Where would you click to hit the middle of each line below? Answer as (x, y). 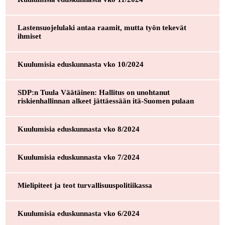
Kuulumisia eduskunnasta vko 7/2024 (78, 157)
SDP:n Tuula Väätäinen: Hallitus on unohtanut (93, 92)
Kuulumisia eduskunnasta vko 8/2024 (78, 129)
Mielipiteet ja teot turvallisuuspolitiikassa (85, 185)
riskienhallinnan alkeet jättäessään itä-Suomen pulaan (105, 101)
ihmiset (29, 36)
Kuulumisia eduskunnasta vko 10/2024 (80, 64)
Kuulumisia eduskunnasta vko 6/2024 (78, 213)
